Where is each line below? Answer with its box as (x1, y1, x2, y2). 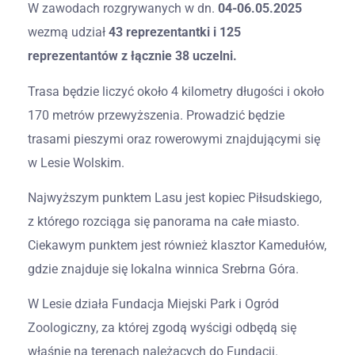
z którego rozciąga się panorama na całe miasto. (28, 213, 300, 229)
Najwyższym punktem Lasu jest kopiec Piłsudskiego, (28, 189, 322, 205)
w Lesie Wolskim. (28, 155, 124, 170)
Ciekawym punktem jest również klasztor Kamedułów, (28, 237, 326, 253)
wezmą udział (28, 25, 109, 40)
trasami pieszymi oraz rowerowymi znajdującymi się (28, 131, 320, 147)
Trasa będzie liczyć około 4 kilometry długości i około (28, 83, 324, 99)
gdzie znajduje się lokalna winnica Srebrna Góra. (28, 261, 299, 277)
